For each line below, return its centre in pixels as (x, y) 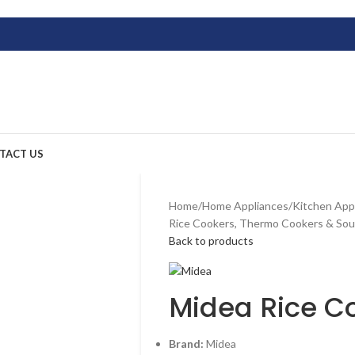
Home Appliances (245, 206)
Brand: (186, 344)
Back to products (211, 240)
